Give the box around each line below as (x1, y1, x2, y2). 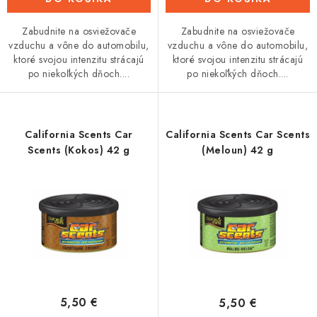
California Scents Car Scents (166, 127, 310, 142)
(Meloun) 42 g (202, 143, 274, 158)
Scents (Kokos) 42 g (28, 143, 130, 158)
